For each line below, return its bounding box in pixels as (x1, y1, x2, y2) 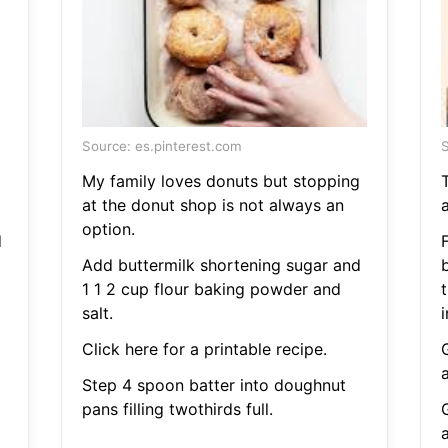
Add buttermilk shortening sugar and (81, 255, 361, 276)
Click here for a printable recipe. (81, 339, 327, 360)
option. (81, 219, 135, 240)
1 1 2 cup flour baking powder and (81, 279, 341, 300)
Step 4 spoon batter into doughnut (81, 375, 346, 396)
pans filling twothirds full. (81, 399, 273, 420)
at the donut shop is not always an (81, 195, 344, 216)
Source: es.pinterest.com (81, 138, 242, 155)
